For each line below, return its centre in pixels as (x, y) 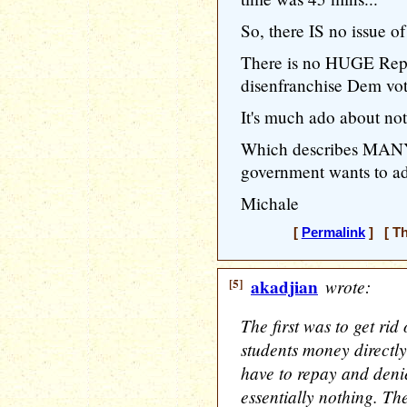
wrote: (346, 286)
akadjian (284, 287)
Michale (270, 203)
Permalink (333, 233)
